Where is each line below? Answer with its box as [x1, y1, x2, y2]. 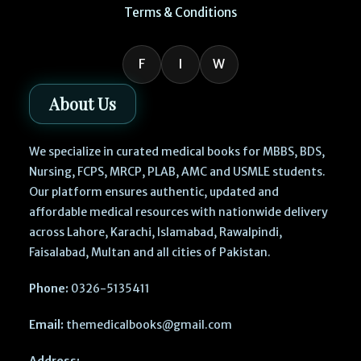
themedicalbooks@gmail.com [63, 317, 232, 332]
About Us [48, 92, 116, 114]
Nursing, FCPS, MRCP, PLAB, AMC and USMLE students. [28, 164, 326, 179]
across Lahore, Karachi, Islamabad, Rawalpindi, [28, 224, 282, 239]
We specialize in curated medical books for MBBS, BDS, [28, 143, 325, 159]
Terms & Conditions [123, 4, 237, 20]
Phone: [28, 280, 68, 296]
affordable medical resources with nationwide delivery [28, 204, 328, 219]
